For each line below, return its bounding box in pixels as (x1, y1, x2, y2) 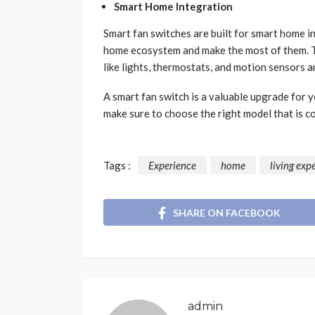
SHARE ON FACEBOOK (173, 206, 281, 219)
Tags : (103, 159, 131, 172)
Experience (148, 159, 196, 172)
